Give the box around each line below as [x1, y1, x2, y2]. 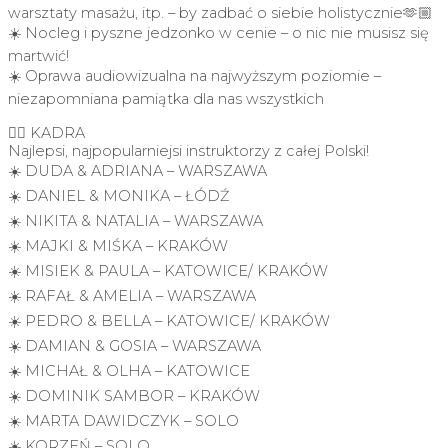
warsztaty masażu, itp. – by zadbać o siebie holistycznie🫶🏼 [8, 3, 433, 22]
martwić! [8, 46, 69, 65]
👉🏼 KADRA [8, 124, 85, 143]
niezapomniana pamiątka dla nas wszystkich [8, 89, 324, 108]
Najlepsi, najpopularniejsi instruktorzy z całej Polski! [8, 142, 369, 161]
